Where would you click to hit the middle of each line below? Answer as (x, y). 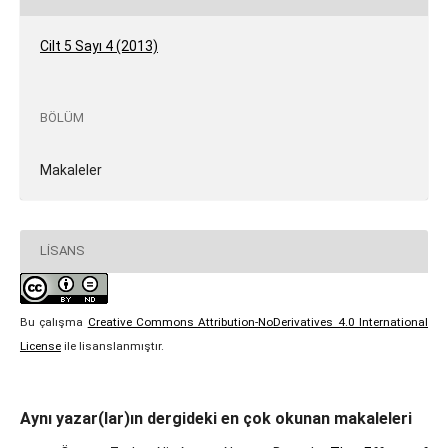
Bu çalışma (53, 321)
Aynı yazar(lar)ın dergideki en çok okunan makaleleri (215, 418)
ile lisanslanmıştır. (112, 345)
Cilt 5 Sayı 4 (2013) (98, 45)
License (40, 345)
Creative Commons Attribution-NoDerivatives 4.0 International (258, 321)
